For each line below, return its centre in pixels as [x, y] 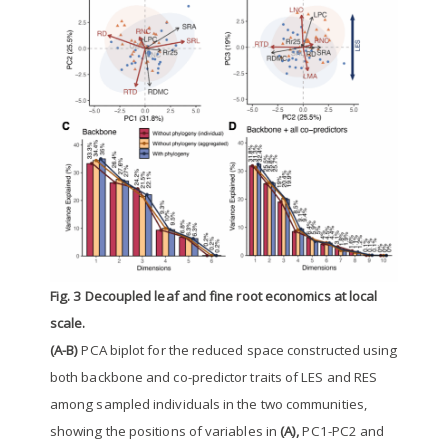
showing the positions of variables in [165, 430]
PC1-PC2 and [342, 430]
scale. [68, 322]
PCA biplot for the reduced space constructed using [238, 349]
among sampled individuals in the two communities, [208, 403]
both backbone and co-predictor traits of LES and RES [214, 376]
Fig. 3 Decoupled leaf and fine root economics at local [214, 295]
